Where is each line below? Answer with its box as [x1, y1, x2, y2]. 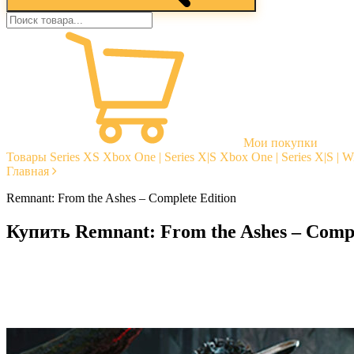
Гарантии [38, 272, 89, 286]
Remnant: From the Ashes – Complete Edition [6, 191, 236, 205]
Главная [6, 164, 49, 178]
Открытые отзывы [38, 286, 137, 300]
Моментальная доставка [38, 258, 168, 272]
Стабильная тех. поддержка [38, 300, 186, 314]
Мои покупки [243, 136, 318, 149]
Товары [6, 150, 47, 164]
